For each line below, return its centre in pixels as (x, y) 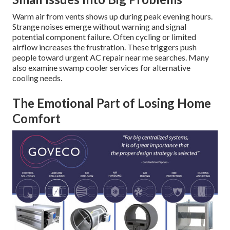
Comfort (36, 119)
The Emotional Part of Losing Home (112, 103)
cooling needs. (37, 78)
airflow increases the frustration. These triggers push (104, 47)
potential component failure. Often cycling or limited (104, 37)
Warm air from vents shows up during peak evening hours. (112, 16)
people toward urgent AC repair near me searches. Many (111, 57)
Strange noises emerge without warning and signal (99, 27)
